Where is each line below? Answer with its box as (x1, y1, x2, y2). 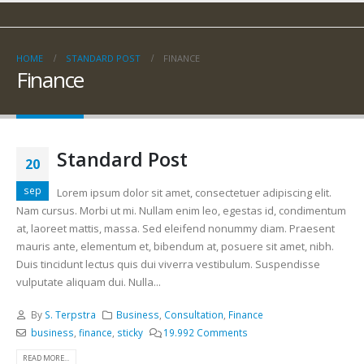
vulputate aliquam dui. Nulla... (16, 274, 161, 289)
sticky (116, 326, 143, 340)
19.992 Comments (163, 326, 249, 340)
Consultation (164, 308, 224, 322)
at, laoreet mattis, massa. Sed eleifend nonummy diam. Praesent (16, 220, 335, 236)
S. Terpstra (44, 308, 96, 322)
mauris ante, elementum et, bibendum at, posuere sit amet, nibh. (16, 238, 334, 253)
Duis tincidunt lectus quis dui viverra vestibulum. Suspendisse (16, 256, 320, 271)
